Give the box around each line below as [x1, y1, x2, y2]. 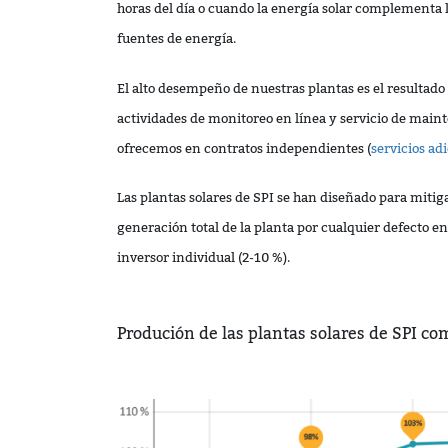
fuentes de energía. [117, 25, 236, 53]
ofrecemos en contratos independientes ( [117, 134, 371, 162]
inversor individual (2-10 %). [117, 243, 293, 271]
